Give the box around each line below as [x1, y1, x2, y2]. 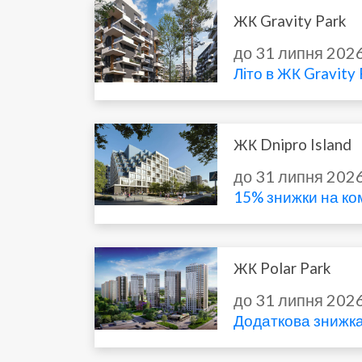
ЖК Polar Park [234, 259, 331, 277]
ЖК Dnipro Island [234, 135, 352, 154]
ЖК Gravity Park [234, 11, 347, 30]
